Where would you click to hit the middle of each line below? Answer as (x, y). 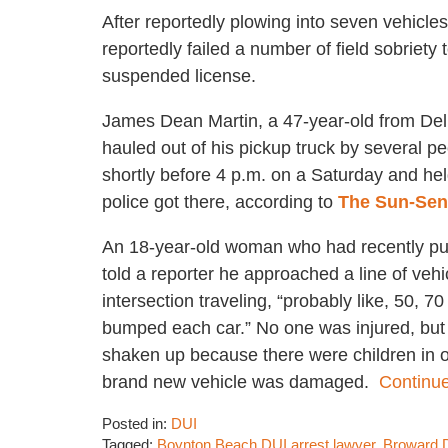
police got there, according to (220, 202)
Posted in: (134, 424)
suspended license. (181, 76)
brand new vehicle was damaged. (240, 382)
